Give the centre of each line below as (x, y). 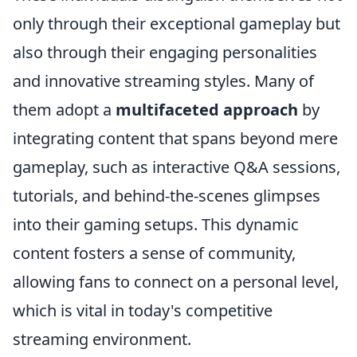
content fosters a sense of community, (154, 253)
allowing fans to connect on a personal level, (176, 282)
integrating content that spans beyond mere (175, 138)
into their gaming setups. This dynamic (156, 224)
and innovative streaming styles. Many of (163, 81)
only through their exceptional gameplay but (177, 24)
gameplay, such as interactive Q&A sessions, (177, 167)
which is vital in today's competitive (143, 310)
